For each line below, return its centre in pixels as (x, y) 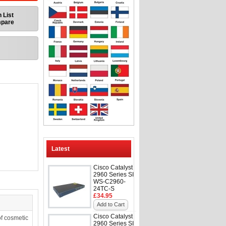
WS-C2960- (109, 182)
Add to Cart (111, 204)
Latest (61, 149)
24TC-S (104, 189)
